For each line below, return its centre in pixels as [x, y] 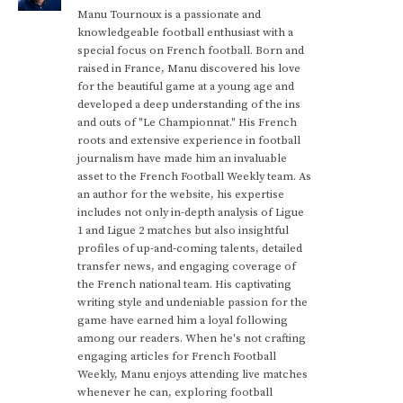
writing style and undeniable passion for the [193, 302]
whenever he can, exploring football [175, 392]
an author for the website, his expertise [181, 194]
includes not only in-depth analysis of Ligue [191, 212]
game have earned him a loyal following [183, 320]
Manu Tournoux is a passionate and [169, 14]
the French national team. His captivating [184, 284]
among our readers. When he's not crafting [192, 338]
